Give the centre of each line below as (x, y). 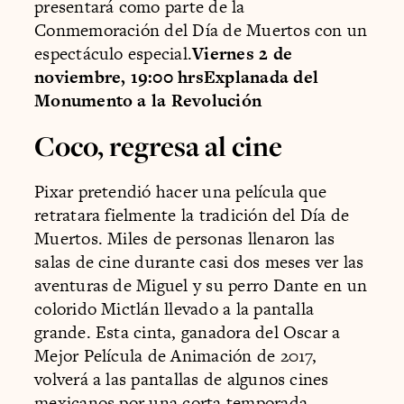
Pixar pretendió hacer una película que (181, 191)
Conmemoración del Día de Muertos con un (201, 30)
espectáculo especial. (114, 53)
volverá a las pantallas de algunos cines (182, 379)
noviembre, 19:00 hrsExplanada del (177, 77)
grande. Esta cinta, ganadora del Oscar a (188, 332)
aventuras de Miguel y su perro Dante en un (201, 285)
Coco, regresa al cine (159, 147)
